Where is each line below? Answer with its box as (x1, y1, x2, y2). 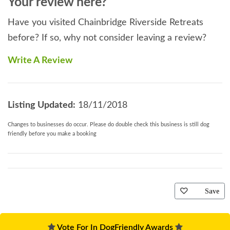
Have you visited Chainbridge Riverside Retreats (8, 17, 203, 27)
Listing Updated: (8, 100, 75, 110)
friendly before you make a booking (8, 130, 97, 137)
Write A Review (8, 55, 72, 65)
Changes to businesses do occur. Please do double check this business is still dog (8, 121, 209, 127)
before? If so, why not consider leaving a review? (8, 33, 206, 43)
